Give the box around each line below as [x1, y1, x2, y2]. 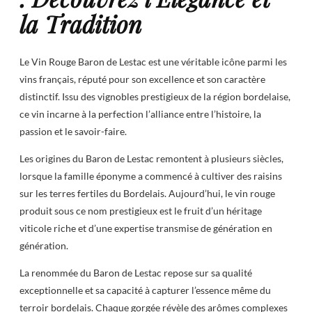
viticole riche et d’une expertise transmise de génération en [19, 221, 272, 234]
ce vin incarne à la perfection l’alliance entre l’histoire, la [19, 107, 261, 120]
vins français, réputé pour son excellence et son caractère [19, 72, 265, 85]
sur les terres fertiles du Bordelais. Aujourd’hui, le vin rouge [19, 187, 275, 199]
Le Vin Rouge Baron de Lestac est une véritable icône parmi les [19, 55, 287, 68]
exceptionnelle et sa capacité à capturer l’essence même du [19, 284, 271, 297]
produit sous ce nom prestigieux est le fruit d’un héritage [19, 204, 262, 217]
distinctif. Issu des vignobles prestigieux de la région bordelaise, [19, 90, 290, 102]
